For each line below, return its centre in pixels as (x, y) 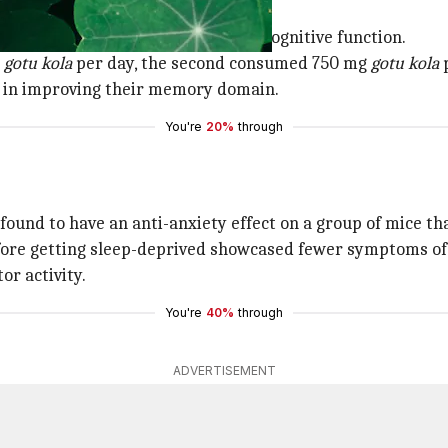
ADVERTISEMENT (224, 370)
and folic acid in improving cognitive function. (228, 37)
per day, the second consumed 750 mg (221, 63)
